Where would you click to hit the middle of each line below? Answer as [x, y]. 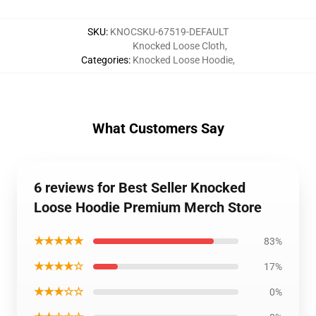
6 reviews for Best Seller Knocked [140, 188]
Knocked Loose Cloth [179, 46]
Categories [105, 60]
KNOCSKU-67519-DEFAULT [169, 32]
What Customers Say [158, 128]
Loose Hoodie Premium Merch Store [148, 207]
